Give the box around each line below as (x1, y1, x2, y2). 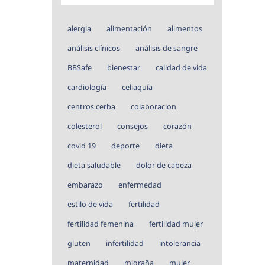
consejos (117, 121, 148, 131)
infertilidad (106, 238, 144, 248)
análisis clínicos (67, 43, 120, 53)
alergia (67, 23, 91, 34)
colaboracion (131, 101, 176, 112)
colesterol (67, 121, 102, 131)
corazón (163, 121, 192, 131)
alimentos (167, 23, 202, 34)
